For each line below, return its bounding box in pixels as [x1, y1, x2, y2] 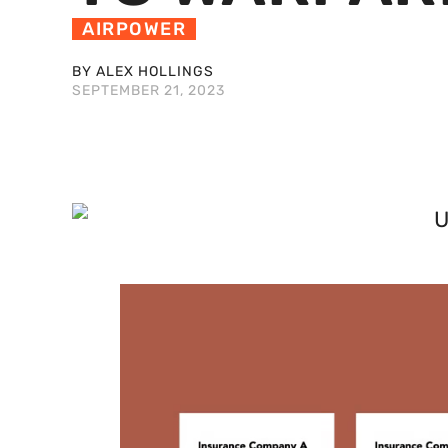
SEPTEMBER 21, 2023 [72, 82, 225, 100]
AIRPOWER [82, 18, 186, 41]
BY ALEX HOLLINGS [72, 63, 214, 81]
